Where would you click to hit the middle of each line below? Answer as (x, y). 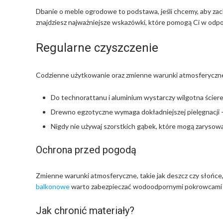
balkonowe (53, 186)
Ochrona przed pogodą (86, 150)
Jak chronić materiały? (85, 211)
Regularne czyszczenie (97, 48)
